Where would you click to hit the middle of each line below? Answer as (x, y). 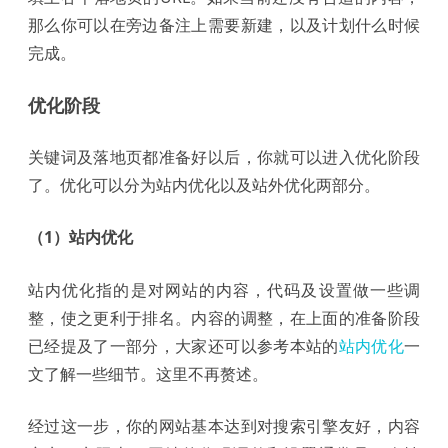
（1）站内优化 (80, 236)
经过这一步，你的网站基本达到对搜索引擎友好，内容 (224, 425)
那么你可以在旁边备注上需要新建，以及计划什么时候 (224, 24)
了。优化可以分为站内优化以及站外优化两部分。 (204, 184)
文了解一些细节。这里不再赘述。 (148, 373)
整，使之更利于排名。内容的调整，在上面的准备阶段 (224, 317)
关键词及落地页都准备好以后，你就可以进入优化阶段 (224, 156)
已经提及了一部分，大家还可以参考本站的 (183, 345)
